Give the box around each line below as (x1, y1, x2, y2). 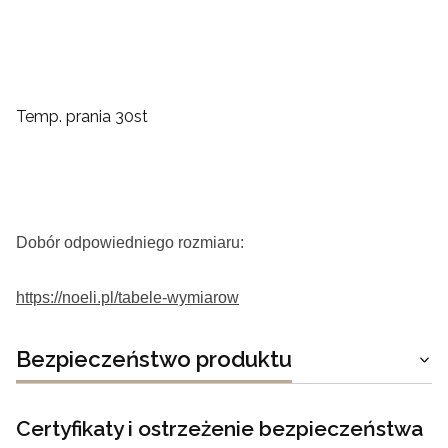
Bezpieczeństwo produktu (16, 345, 292, 372)
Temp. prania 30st (16, 106, 148, 126)
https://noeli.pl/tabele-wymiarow (16, 288, 239, 306)
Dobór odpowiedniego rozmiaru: (16, 233, 244, 251)
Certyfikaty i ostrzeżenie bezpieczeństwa (16, 415, 423, 441)
